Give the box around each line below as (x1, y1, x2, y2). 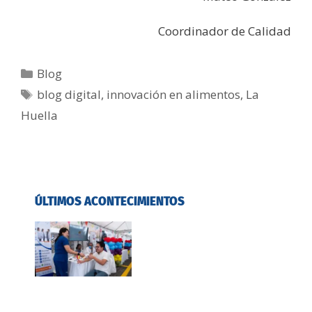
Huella (21, 107, 58, 124)
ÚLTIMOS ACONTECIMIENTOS (35, 194, 185, 210)
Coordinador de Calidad (158, 23, 291, 40)
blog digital (37, 86, 102, 103)
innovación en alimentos (107, 86, 241, 103)
